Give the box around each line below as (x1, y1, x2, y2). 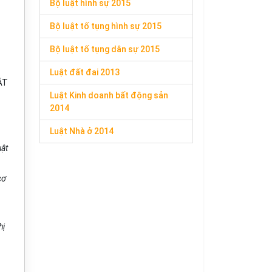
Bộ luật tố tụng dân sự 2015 (50, 44, 160, 54)
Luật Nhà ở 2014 (50, 126, 114, 136)
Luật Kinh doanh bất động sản (50, 90, 168, 100)
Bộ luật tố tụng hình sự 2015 (50, 21, 161, 31)
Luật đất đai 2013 (50, 67, 120, 77)
